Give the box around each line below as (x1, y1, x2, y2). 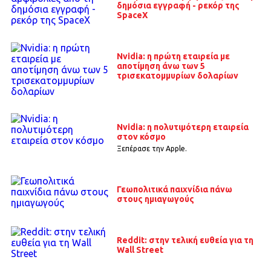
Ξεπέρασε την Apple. (116, 145, 187, 153)
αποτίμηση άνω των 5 (116, 61, 205, 71)
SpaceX (116, 10, 148, 21)
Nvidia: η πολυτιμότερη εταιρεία (116, 122, 249, 132)
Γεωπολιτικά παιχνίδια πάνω (116, 184, 232, 194)
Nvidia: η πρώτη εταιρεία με (116, 51, 230, 62)
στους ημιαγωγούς (116, 194, 194, 204)
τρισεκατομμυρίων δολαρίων (116, 71, 238, 81)
